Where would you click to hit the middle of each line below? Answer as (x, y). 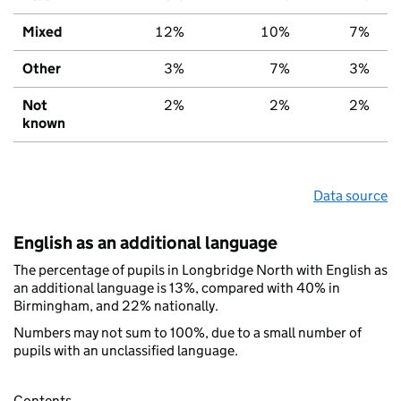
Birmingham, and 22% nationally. (116, 305)
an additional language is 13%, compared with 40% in (177, 287)
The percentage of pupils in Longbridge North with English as (200, 269)
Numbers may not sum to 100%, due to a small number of (188, 332)
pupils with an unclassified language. (126, 350)
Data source (350, 195)
